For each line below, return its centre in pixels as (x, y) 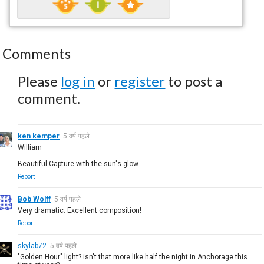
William (30, 147)
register (140, 81)
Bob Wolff (34, 199)
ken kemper (39, 136)
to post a (194, 81)
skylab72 (32, 245)
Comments (37, 53)
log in (78, 81)
